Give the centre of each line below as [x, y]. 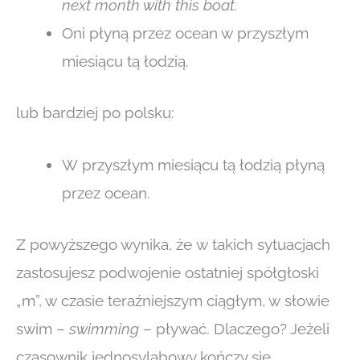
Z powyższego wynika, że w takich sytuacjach [173, 244]
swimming [104, 328]
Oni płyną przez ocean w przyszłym [185, 33]
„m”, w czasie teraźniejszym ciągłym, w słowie [173, 300]
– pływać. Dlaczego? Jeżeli [234, 328]
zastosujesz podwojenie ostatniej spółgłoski [168, 272]
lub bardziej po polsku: [95, 112]
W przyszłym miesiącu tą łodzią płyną [193, 165]
